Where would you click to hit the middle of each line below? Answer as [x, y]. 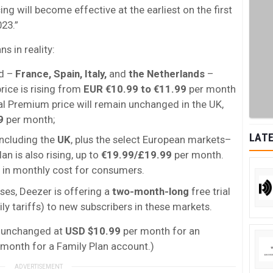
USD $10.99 [93, 231]
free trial [210, 191]
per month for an [160, 231]
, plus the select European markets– [151, 139]
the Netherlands [165, 73]
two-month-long [149, 191]
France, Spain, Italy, [61, 73]
